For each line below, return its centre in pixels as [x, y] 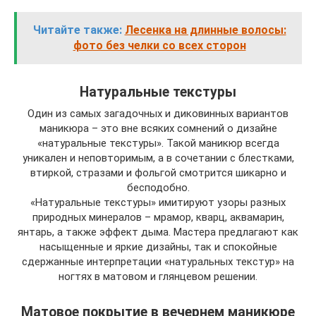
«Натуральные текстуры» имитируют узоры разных [158, 202]
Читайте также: [77, 30]
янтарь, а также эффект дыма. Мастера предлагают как [158, 232]
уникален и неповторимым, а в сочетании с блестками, [158, 158]
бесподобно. [158, 188]
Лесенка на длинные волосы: [205, 30]
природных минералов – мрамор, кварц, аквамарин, [158, 217]
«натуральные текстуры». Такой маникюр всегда [158, 143]
